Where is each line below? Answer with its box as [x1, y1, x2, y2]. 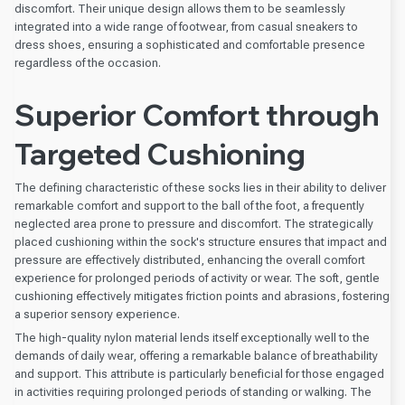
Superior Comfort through [14, 96, 380, 133]
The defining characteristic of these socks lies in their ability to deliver [14, 181, 386, 195]
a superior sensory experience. [14, 307, 180, 322]
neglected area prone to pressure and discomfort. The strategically [14, 217, 373, 231]
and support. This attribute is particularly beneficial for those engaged [14, 367, 384, 381]
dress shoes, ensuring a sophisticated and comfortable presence [14, 38, 365, 52]
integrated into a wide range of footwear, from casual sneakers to [14, 20, 358, 34]
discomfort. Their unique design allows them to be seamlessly [14, 2, 345, 16]
